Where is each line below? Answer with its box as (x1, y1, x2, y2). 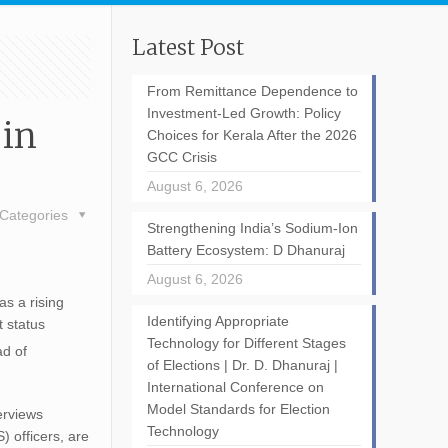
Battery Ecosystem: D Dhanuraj (146, 242, 345, 258)
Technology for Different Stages (146, 335, 346, 351)
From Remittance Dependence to (146, 83, 358, 99)
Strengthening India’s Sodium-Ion (146, 220, 358, 236)
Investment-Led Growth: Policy (146, 105, 341, 121)
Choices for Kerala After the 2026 (146, 127, 357, 143)
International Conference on (146, 379, 324, 395)
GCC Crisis (146, 149, 217, 165)
